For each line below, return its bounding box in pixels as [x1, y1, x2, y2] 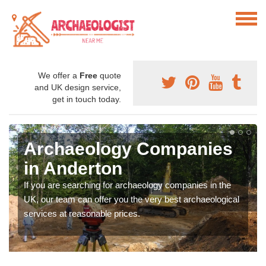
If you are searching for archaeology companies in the [24, 180, 231, 191]
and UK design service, [34, 83, 121, 93]
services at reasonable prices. [24, 208, 140, 219]
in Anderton [24, 159, 122, 179]
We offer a [38, 71, 80, 81]
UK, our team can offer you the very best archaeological [24, 194, 239, 205]
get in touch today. [52, 94, 121, 104]
